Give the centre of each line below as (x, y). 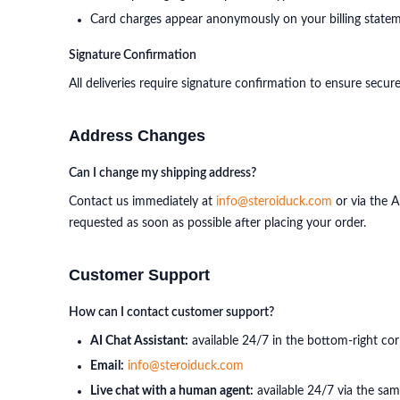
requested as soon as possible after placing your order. (217, 223)
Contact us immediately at (142, 202)
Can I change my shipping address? (162, 173)
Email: (107, 366)
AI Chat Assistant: (139, 341)
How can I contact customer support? (171, 312)
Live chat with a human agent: (172, 391)
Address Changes (137, 136)
